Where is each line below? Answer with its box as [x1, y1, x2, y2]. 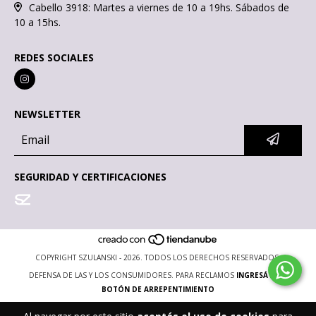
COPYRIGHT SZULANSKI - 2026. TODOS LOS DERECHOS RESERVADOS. [35, 253, 281, 263]
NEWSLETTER [14, 107, 80, 121]
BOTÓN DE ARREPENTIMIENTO [102, 284, 214, 295]
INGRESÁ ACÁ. [236, 270, 287, 281]
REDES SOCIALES [14, 50, 94, 64]
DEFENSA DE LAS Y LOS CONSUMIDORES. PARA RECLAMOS [29, 270, 234, 281]
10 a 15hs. [14, 15, 61, 29]
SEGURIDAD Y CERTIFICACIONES [14, 169, 166, 183]
